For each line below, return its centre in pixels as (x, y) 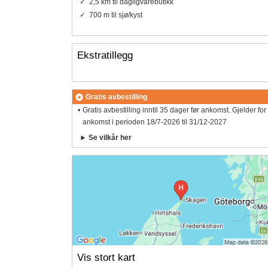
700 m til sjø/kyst (115, 15)
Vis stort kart (106, 257)
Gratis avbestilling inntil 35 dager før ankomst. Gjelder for (175, 110)
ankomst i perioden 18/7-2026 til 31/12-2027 (155, 122)
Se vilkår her (110, 138)
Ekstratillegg (105, 55)
